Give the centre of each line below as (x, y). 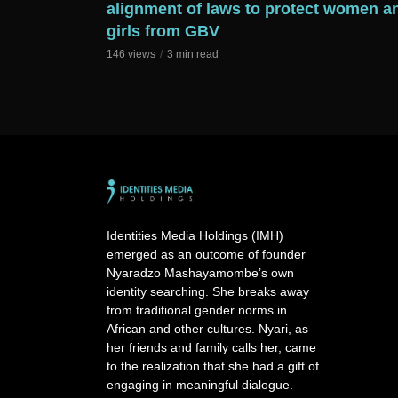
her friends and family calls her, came (211, 348)
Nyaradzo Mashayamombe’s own (200, 273)
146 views (131, 55)
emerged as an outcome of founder (206, 255)
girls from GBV (163, 32)
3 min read (193, 55)
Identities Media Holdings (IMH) (195, 236)
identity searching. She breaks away (208, 292)
